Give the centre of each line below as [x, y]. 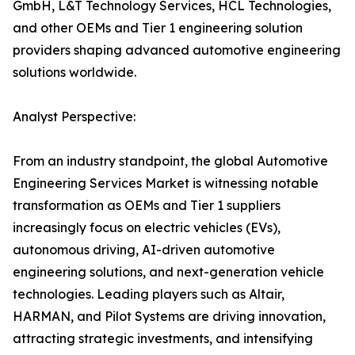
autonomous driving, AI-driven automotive [144, 250]
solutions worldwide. [74, 73]
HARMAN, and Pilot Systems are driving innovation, [169, 317]
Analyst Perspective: [74, 117]
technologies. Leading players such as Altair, [149, 294]
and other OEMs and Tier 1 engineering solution [158, 28]
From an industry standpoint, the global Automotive [170, 161]
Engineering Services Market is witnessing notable [166, 183]
